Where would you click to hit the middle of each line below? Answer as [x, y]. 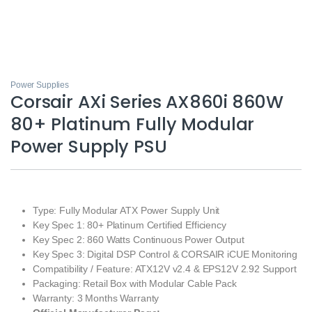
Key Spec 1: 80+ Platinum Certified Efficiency [130, 225]
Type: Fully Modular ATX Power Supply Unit [126, 210]
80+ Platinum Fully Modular [133, 124]
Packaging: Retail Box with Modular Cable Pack [135, 283]
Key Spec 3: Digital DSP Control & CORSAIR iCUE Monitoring [165, 254]
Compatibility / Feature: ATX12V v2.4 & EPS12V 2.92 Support [165, 268]
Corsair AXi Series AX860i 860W [147, 102]
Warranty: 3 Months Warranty [96, 298]
